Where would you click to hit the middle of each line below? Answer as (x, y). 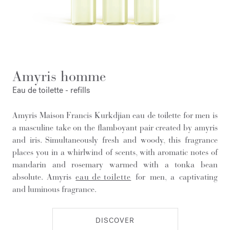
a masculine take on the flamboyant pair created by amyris (115, 128)
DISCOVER (115, 221)
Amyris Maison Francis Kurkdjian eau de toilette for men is (115, 115)
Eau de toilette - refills (51, 90)
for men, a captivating (175, 177)
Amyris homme (59, 76)
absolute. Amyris (44, 177)
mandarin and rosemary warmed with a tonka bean (115, 165)
